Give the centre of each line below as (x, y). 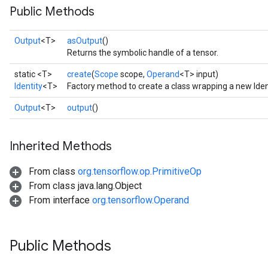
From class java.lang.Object (84, 186)
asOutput (85, 41)
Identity (28, 86)
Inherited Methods (61, 146)
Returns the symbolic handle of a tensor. (143, 53)
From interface (59, 200)
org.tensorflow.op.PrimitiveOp (140, 171)
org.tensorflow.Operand (141, 200)
